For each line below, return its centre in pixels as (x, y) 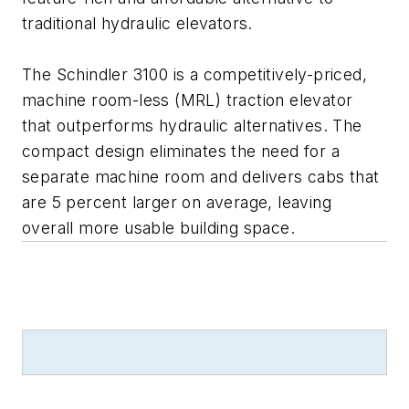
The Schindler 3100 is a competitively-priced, (194, 74)
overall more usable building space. (158, 227)
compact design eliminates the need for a (181, 151)
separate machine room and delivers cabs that (201, 176)
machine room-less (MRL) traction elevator (188, 100)
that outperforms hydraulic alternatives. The (192, 125)
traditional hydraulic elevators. (137, 23)
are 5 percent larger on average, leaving (177, 202)
